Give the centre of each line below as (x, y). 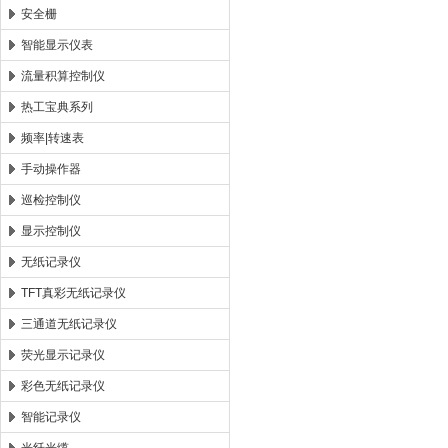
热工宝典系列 (57, 107)
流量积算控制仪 (63, 76)
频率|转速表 (52, 138)
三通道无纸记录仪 (69, 324)
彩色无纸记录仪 (63, 386)
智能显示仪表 (57, 45)
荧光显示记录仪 (63, 355)
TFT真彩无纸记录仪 (73, 293)
